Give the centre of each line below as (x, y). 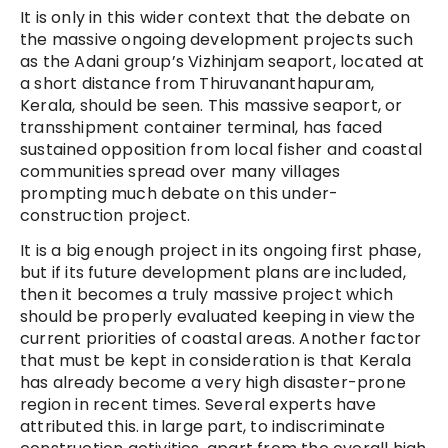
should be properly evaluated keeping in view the (218, 317)
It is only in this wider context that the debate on (215, 18)
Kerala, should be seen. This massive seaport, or (211, 106)
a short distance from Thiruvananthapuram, (197, 84)
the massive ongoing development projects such (217, 40)
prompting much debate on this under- (179, 194)
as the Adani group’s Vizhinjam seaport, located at (222, 62)
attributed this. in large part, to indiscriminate (202, 427)
